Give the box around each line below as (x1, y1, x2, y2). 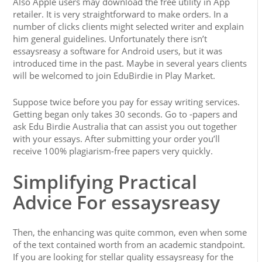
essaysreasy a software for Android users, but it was (13, 45, 223, 57)
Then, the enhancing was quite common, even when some (13, 226, 247, 238)
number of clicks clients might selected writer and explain (13, 20, 244, 32)
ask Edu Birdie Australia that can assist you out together (13, 120, 237, 132)
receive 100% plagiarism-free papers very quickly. (13, 145, 213, 157)
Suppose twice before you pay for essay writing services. (13, 96, 240, 108)
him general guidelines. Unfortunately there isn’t (13, 33, 208, 44)
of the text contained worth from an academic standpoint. (13, 239, 246, 250)
